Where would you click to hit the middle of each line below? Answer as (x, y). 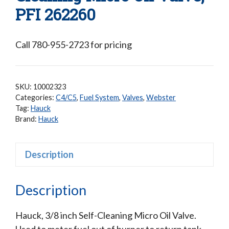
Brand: (27, 119)
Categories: (36, 98)
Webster (161, 98)
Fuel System (99, 98)
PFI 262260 (55, 15)
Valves (133, 98)
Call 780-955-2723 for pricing (74, 45)
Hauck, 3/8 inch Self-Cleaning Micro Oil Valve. (106, 215)
